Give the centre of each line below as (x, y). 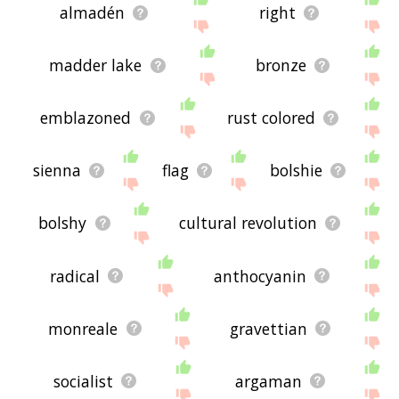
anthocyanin (260, 276)
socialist (84, 381)
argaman (269, 381)
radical (74, 276)
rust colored (271, 118)
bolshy (63, 223)
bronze (281, 65)
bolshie (297, 171)
